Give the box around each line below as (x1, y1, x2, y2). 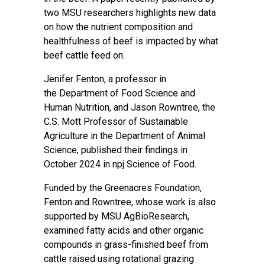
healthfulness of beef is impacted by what (44, 35, 218, 47)
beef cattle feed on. (44, 50, 125, 61)
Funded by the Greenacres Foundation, (44, 182, 202, 193)
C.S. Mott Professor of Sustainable (44, 116, 188, 127)
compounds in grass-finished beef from (44, 239, 208, 250)
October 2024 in (44, 159, 112, 170)
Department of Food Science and (59, 88, 195, 99)
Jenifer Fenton (44, 73, 104, 85)
